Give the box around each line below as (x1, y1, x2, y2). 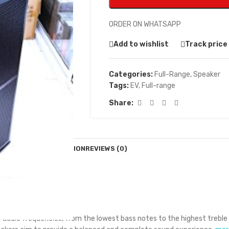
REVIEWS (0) (85, 145, 127, 152)
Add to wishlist (113, 39, 169, 49)
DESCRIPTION (39, 145, 85, 152)
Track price (185, 39, 227, 49)
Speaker (193, 70, 220, 79)
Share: (108, 99, 133, 107)
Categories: (108, 70, 153, 79)
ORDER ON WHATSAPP (108, 20, 181, 29)
